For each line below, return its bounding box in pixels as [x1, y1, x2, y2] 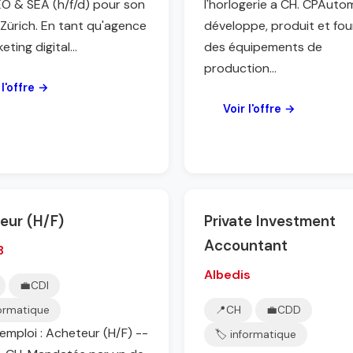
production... [204, 60, 277, 76]
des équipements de [204, 39, 322, 55]
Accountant [204, 236, 288, 255]
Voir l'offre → [223, 102, 295, 116]
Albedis [204, 266, 251, 283]
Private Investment [204, 211, 336, 231]
